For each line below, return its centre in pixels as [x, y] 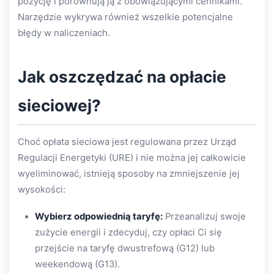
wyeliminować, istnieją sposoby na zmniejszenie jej [129, 174]
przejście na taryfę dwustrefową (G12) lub [125, 248]
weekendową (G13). [77, 264]
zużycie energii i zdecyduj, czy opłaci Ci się [128, 232]
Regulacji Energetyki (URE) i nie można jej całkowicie [132, 158]
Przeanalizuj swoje [204, 216]
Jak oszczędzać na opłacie [122, 77]
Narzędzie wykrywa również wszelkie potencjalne [125, 17]
